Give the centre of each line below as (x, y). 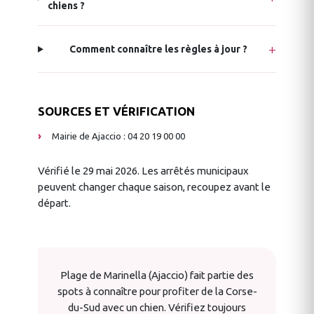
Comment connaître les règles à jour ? (158, 49)
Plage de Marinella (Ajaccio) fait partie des (157, 275)
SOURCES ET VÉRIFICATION (116, 111)
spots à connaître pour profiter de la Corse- (157, 292)
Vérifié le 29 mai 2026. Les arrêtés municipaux (143, 171)
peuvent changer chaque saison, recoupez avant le (154, 187)
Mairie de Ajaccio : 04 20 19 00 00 (118, 136)
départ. (54, 203)
